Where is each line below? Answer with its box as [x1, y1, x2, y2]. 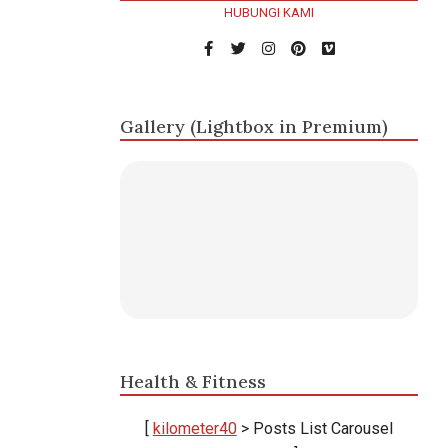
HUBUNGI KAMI [223, 5, 314, 21]
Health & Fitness [119, 370, 266, 394]
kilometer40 [152, 419, 237, 439]
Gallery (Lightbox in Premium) [119, 115, 388, 139]
